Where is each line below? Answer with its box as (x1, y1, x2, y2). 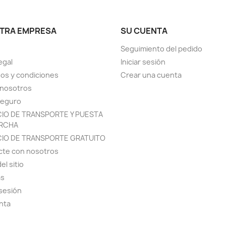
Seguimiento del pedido (121, 44, 202, 54)
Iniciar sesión (121, 57, 165, 67)
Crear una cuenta (121, 70, 182, 80)
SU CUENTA (121, 25, 167, 37)
